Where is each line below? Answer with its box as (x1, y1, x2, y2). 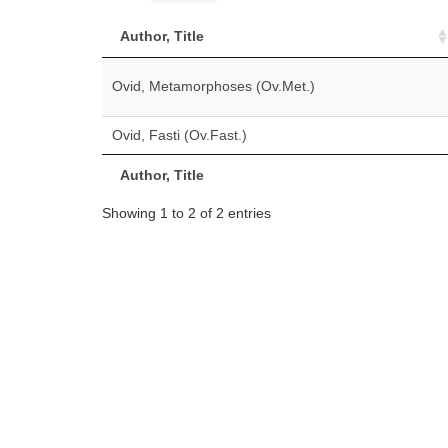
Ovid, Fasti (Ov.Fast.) (112, 127, 247, 143)
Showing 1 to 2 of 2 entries (102, 204, 271, 221)
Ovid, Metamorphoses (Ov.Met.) (112, 78, 315, 94)
